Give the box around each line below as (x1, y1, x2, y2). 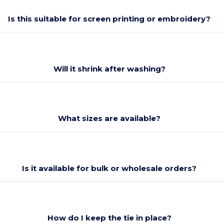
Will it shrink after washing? (53, 63, 165, 73)
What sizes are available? (58, 113, 161, 123)
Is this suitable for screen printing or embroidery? (8, 14, 211, 24)
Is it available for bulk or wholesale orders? (22, 163, 197, 173)
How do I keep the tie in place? (47, 213, 171, 223)
